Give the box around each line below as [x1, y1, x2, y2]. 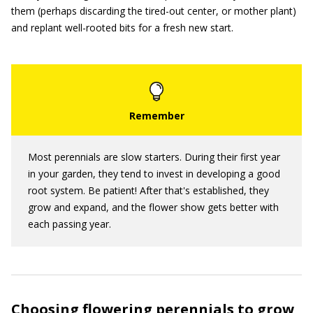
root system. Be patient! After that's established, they [28, 184, 269, 197]
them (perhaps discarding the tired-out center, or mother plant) [11, 4, 296, 17]
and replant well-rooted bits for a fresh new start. [11, 21, 233, 34]
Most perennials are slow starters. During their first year [28, 150, 280, 163]
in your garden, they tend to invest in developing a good [28, 167, 280, 180]
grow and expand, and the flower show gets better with [28, 201, 279, 214]
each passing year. [28, 217, 111, 231]
